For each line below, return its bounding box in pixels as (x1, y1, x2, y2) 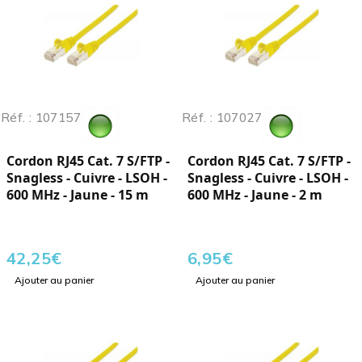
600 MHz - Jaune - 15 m (6, 186, 149, 204)
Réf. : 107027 (182, 110, 262, 126)
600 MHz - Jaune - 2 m (187, 186, 322, 204)
